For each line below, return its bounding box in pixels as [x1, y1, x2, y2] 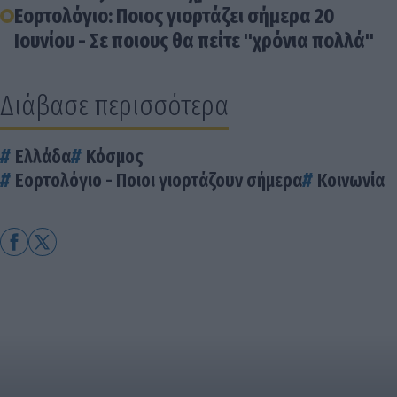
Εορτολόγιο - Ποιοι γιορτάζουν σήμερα [15, 168, 302, 193]
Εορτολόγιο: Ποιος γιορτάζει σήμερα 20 [14, 4, 335, 29]
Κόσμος [86, 144, 144, 169]
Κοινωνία [317, 168, 385, 193]
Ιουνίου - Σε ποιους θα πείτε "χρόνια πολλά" [14, 28, 374, 54]
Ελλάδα [15, 144, 71, 169]
